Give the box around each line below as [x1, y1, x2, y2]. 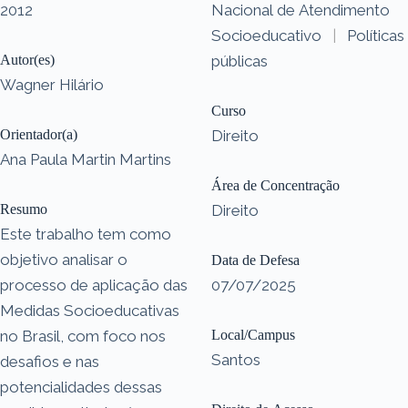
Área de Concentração [211, 177, 340, 193]
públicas [211, 51, 268, 70]
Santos [211, 350, 260, 369]
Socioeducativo [211, 25, 321, 45]
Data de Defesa [211, 251, 300, 268]
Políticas [347, 25, 404, 45]
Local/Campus [211, 326, 295, 342]
